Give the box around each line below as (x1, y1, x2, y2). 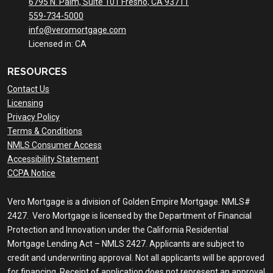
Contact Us (7, 84, 49, 94)
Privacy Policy (7, 112, 60, 122)
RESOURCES (7, 66, 67, 78)
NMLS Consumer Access (7, 140, 102, 151)
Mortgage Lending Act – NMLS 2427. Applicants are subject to (7, 239, 244, 249)
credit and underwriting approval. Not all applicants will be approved (7, 253, 264, 263)
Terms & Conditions (7, 126, 82, 136)
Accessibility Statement (7, 154, 99, 165)
